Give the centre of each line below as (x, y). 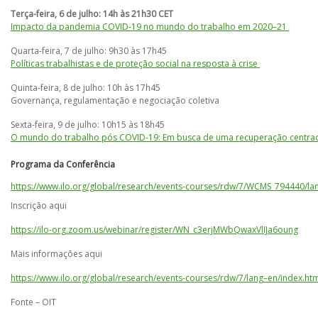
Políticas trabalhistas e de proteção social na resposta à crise (135, 64)
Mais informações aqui (56, 254)
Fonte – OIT (33, 302)
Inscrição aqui (39, 205)
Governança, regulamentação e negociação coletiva (115, 100)
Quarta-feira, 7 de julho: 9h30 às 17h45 (89, 51)
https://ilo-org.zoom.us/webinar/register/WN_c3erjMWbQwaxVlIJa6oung (154, 230)
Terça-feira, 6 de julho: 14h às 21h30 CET (92, 14)
